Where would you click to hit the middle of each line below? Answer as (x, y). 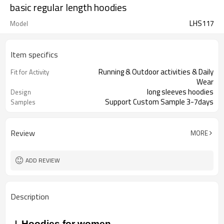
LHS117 (202, 23)
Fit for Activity (30, 72)
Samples (23, 102)
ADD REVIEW (43, 160)
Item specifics (34, 54)
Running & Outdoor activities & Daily (156, 72)
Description (30, 196)
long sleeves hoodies (180, 92)
